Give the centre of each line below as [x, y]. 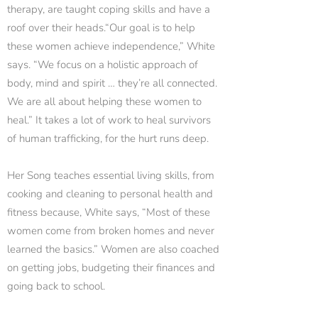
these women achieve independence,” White [111, 46]
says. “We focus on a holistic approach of [103, 65]
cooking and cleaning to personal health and [110, 194]
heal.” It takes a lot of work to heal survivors [109, 120]
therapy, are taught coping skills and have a [109, 9]
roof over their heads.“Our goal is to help [101, 28]
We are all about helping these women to [104, 102]
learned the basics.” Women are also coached [113, 249]
